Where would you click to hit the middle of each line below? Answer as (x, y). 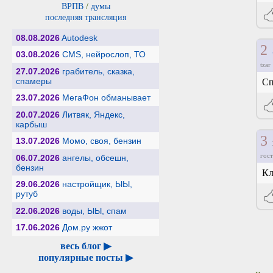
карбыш (31, 124)
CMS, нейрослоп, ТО (104, 55)
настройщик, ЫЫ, (97, 184)
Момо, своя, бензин (101, 141)
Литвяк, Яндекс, (93, 114)
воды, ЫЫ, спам (94, 211)
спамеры (34, 81)
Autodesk (79, 37)
